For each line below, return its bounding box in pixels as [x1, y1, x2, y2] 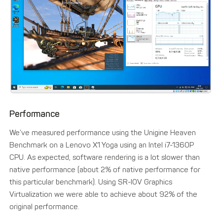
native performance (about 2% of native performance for [9, 165, 201, 175]
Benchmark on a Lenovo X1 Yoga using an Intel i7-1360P [9, 141, 194, 150]
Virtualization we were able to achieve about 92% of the [9, 190, 198, 199]
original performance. [9, 202, 80, 212]
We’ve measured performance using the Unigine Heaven [9, 128, 196, 138]
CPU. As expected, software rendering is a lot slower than [9, 153, 200, 162]
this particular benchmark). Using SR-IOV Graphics [9, 178, 173, 187]
